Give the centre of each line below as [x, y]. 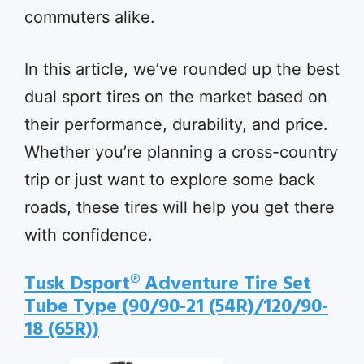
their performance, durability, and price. [176, 124]
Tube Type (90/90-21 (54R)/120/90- [176, 307]
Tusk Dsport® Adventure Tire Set [168, 284]
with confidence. [89, 235]
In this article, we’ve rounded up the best [182, 69]
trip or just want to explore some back [170, 180]
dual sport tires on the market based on [176, 97]
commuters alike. [90, 17]
